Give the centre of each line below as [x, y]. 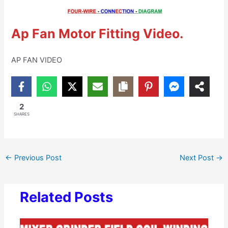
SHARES [21, 114]
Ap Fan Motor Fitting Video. [97, 34]
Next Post [198, 158]
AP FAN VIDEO [37, 60]
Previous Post [37, 158]
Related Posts [67, 197]
